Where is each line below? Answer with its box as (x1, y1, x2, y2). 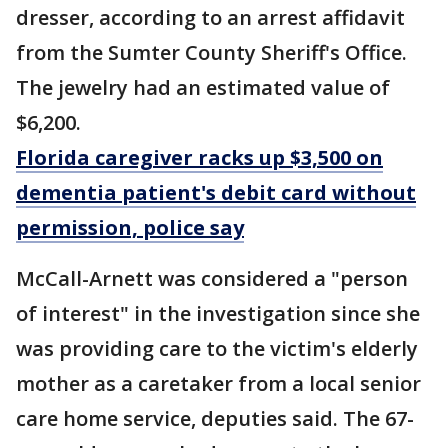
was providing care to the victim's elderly (16, 335, 418, 363)
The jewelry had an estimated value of (16, 74, 390, 102)
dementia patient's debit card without (16, 179, 416, 207)
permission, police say (16, 214, 244, 242)
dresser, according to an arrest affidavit (16, 4, 405, 32)
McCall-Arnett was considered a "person (16, 265, 408, 293)
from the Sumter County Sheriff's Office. (16, 39, 407, 67)
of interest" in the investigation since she (16, 300, 420, 328)
